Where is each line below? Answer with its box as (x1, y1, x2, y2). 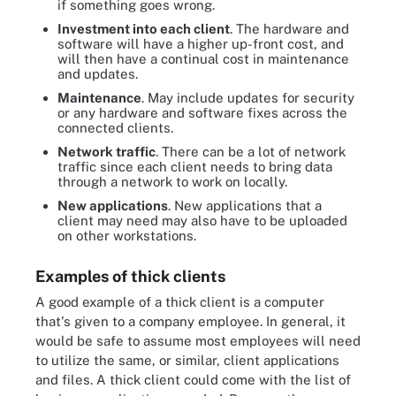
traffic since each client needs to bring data (57, 158, 332, 174)
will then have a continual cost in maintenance (57, 50, 349, 66)
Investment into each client (57, 20, 230, 36)
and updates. (57, 65, 138, 81)
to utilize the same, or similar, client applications (35, 352, 339, 368)
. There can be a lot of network (156, 143, 346, 159)
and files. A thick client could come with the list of (35, 371, 351, 387)
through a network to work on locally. (57, 173, 287, 189)
